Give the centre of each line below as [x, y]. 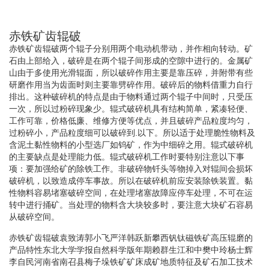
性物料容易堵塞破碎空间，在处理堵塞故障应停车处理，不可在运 [131, 192]
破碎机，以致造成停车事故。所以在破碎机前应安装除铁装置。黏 [131, 180]
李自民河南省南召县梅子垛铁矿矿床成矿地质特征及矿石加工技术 [131, 261]
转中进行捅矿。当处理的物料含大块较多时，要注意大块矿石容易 [131, 204]
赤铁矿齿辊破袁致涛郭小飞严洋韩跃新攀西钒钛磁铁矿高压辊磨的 [131, 237]
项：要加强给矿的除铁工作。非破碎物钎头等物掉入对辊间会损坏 [131, 168]
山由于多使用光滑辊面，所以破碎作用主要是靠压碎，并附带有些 [131, 72]
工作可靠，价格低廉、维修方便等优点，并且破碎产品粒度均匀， [131, 120]
